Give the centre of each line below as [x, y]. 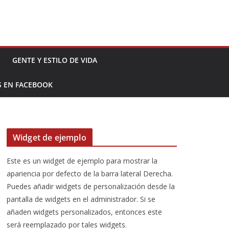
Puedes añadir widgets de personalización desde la [91, 186]
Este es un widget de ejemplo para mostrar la [82, 161]
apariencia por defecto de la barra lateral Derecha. [90, 174]
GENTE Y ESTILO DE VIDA [55, 60]
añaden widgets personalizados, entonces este [84, 212]
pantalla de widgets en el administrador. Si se [81, 199]
